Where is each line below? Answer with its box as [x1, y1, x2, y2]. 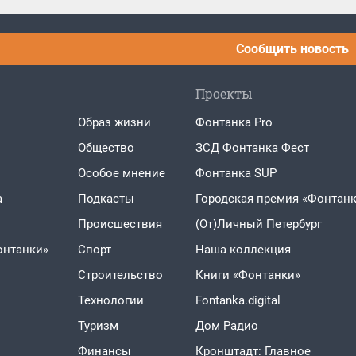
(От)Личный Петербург [195, 217, 322, 231]
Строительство [78, 268, 164, 282]
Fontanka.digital [195, 293, 281, 308]
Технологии [78, 293, 145, 308]
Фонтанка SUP [195, 166, 277, 180]
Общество [78, 141, 135, 155]
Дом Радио [195, 319, 258, 333]
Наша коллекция [195, 242, 291, 257]
